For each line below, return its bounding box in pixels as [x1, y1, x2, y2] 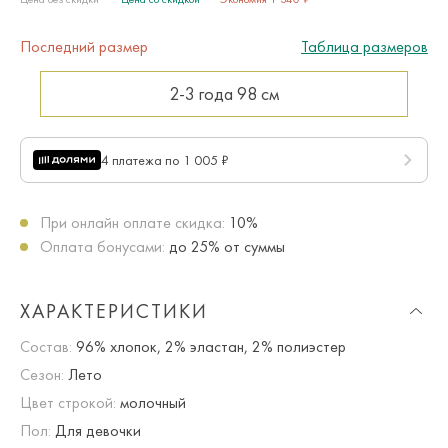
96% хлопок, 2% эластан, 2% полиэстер [72, 335, 346, 357]
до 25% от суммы [169, 235, 285, 257]
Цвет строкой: [20, 391, 116, 413]
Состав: [20, 335, 72, 357]
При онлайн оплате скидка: [40, 211, 225, 233]
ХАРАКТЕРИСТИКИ [20, 297, 208, 324]
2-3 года [169, 81, 233, 105]
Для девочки [51, 419, 141, 441]
